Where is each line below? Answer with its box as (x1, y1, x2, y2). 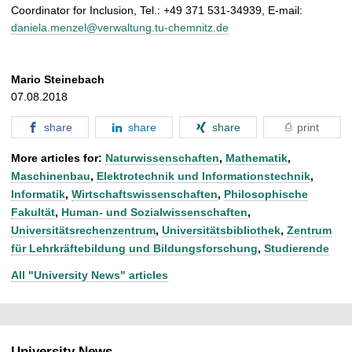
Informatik (11, 187, 65, 200)
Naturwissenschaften (105, 151, 219, 164)
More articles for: (11, 151, 105, 164)
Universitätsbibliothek (162, 223, 280, 236)
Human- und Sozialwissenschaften (61, 205, 247, 218)
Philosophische (224, 187, 308, 200)
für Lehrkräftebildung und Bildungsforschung (11, 241, 258, 255)
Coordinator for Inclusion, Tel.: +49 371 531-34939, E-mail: (11, 4, 302, 17)
